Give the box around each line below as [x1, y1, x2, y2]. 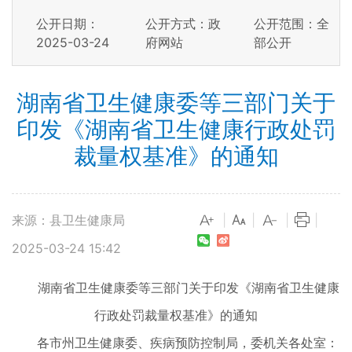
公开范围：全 [254, 16, 330, 31]
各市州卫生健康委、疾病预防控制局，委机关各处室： [12, 335, 339, 350]
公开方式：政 [145, 16, 221, 31]
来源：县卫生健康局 [12, 212, 125, 228]
